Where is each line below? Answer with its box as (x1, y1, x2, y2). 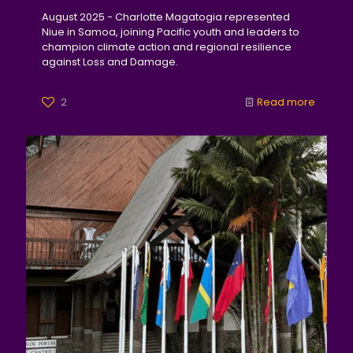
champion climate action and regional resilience (42, 39, 292, 54)
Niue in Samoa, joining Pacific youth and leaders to (42, 24, 299, 39)
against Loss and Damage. (42, 54, 178, 69)
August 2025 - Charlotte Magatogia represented (42, 9, 290, 24)
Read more (257, 95, 315, 110)
